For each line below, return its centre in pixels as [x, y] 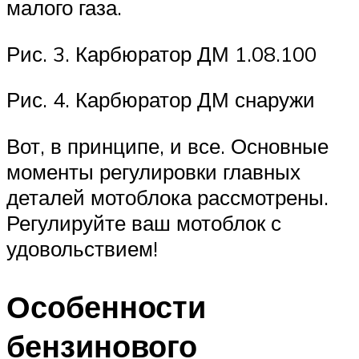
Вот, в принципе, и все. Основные [167, 146]
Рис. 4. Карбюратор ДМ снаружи [161, 100]
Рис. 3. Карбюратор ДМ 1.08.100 [161, 53]
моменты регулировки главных [153, 172]
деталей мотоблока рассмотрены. [167, 198]
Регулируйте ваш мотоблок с [144, 223]
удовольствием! [82, 249]
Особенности [106, 306]
